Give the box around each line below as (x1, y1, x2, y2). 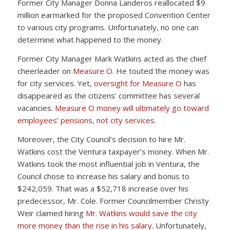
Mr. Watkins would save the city (85, 207, 197, 218)
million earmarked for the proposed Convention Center (17, 10, 210, 21)
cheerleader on (17, 65, 73, 76)
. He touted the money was (112, 65, 209, 76)
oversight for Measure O (93, 78, 182, 88)
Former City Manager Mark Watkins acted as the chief (17, 53, 206, 64)
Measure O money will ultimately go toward (54, 102, 209, 113)
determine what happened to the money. (17, 34, 163, 45)
